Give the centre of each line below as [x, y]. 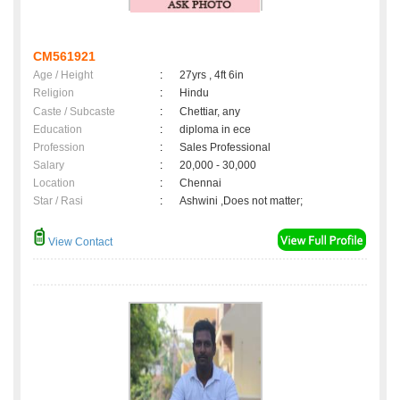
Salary [49, 166]
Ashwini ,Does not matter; [241, 201]
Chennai [203, 183]
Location [54, 183]
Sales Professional [225, 148]
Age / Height [63, 75]
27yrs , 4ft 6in [212, 75]
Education [58, 130]
